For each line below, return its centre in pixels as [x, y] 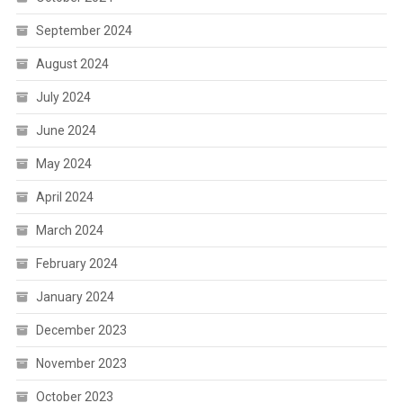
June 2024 [66, 131]
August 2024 [72, 64]
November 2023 [81, 364]
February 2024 [76, 264]
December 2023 [81, 331]
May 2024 [63, 164]
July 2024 [63, 98]
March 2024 [69, 231]
